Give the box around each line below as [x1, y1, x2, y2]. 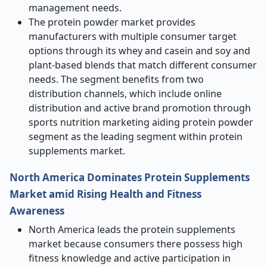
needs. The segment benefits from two [29, 73, 204, 86]
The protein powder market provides [29, 15, 195, 29]
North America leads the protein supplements [29, 223, 235, 236]
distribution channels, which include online [29, 87, 222, 100]
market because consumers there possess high [29, 237, 243, 250]
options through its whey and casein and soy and [29, 44, 250, 57]
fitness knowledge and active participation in [29, 252, 231, 265]
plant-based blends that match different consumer [29, 58, 257, 72]
